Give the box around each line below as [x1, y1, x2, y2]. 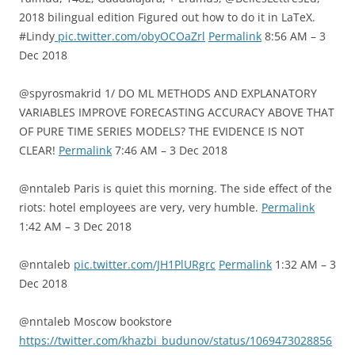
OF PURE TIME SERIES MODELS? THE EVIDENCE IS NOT [19, 124, 304, 139]
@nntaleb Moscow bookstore [19, 314, 172, 329]
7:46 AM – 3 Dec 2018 [112, 143, 227, 158]
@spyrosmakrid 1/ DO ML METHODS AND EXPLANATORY [19, 86, 317, 101]
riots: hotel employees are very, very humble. [19, 200, 261, 215]
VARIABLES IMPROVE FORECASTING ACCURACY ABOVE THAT [19, 105, 334, 120]
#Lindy [19, 29, 55, 44]
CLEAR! [19, 143, 59, 158]
